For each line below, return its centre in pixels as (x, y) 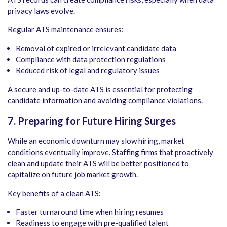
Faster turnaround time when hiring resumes (90, 212)
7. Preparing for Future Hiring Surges (92, 121)
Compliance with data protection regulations (91, 60)
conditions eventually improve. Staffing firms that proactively (110, 152)
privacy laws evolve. (41, 11)
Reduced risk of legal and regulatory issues (88, 71)
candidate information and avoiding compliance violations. (105, 101)
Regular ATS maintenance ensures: (66, 30)
